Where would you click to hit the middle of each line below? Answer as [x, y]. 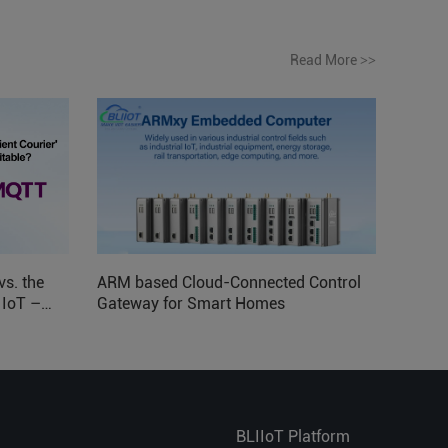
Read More [325, 59]
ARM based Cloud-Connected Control [229, 283]
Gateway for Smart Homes [191, 304]
